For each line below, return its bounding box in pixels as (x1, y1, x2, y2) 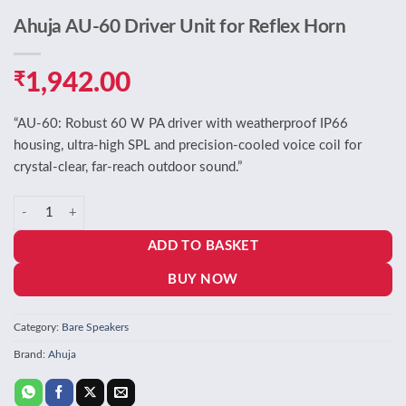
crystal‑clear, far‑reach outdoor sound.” (14, 159, 242, 174)
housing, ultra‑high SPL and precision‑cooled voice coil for (14, 138, 362, 152)
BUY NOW (168, 272, 238, 286)
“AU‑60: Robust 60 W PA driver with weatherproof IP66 (14, 116, 348, 130)
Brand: (14, 349, 48, 361)
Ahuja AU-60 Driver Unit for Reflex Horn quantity (13, 198, 290, 211)
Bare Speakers (62, 322, 129, 333)
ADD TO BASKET (147, 239, 259, 254)
